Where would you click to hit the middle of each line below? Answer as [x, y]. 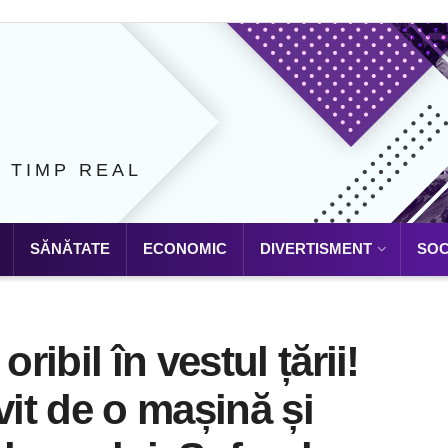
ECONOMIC [185, 248]
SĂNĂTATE [70, 248]
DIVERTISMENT [316, 248]
